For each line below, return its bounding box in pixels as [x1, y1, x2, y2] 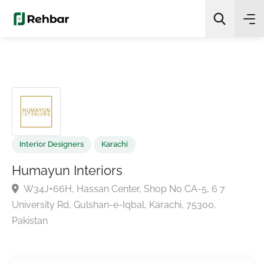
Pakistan [12, 234, 52, 246]
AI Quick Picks [173, 34, 219, 43]
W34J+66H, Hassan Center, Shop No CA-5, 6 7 [23, 199, 245, 212]
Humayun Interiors [12, 177, 134, 194]
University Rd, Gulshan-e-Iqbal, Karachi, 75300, [12, 216, 235, 229]
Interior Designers [21, 151, 91, 162]
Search [110, 97, 143, 109]
